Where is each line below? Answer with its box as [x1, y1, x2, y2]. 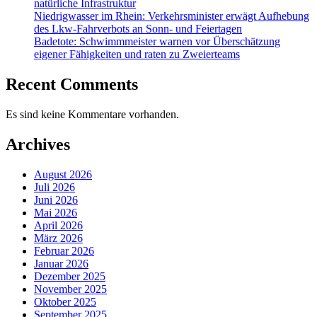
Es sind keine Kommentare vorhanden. [6, 108, 179, 120]
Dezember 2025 [34, 270, 105, 282]
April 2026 [34, 219, 83, 231]
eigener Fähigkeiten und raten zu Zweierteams [34, 48, 240, 60]
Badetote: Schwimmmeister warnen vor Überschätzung [34, 35, 280, 47]
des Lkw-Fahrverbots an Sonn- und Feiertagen [34, 23, 242, 35]
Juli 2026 [34, 180, 75, 193]
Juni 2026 [34, 193, 78, 206]
